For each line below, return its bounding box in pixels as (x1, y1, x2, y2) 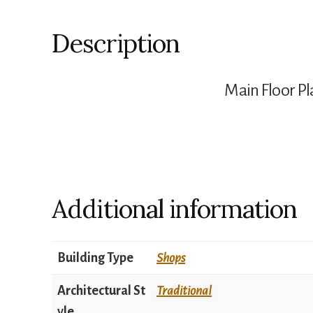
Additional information (52, 193, 297, 226)
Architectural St (57, 284, 145, 298)
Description (52, 27, 180, 60)
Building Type (57, 251, 133, 265)
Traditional (156, 284, 212, 298)
